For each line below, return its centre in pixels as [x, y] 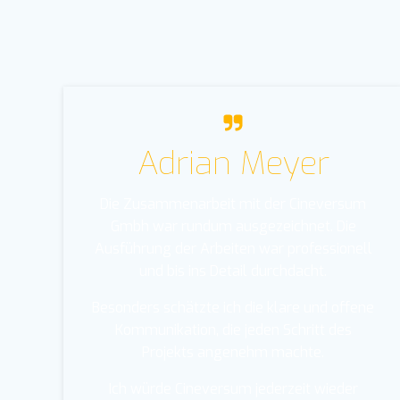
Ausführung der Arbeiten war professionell [233, 248]
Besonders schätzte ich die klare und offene [233, 307]
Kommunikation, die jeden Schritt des [233, 329]
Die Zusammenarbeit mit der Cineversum [233, 204]
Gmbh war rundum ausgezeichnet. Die [233, 226]
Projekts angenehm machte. [233, 352]
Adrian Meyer [233, 163]
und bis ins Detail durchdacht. [233, 271]
